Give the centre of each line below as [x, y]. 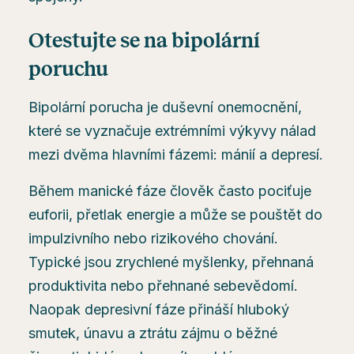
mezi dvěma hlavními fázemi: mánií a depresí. [176, 154]
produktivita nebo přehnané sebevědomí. [163, 286]
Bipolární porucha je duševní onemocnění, [165, 107]
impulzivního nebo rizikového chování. [153, 238]
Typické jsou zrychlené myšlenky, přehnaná [171, 262]
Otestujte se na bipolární [144, 41]
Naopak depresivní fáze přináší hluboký [159, 309]
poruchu [68, 69]
